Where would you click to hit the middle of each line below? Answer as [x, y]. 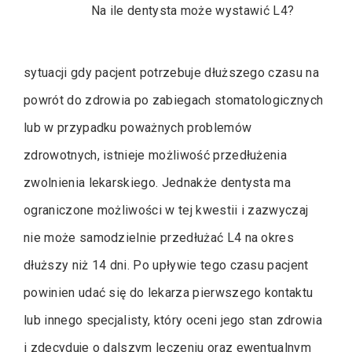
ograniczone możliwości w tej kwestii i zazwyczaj [166, 210]
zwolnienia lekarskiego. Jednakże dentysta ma [158, 183]
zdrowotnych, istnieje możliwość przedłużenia [156, 155]
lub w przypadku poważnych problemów [138, 128]
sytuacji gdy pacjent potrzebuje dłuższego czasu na [172, 73]
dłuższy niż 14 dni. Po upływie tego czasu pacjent [166, 265]
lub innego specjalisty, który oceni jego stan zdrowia [173, 320]
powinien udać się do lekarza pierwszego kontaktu [169, 293]
